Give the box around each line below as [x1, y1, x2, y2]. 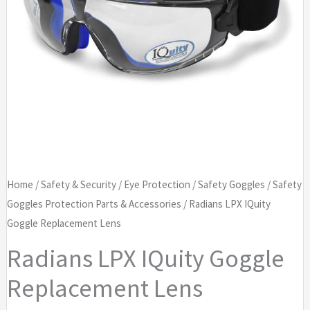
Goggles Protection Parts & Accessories [6, 197, 181, 210]
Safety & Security [40, 177, 116, 191]
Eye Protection [123, 177, 190, 191]
